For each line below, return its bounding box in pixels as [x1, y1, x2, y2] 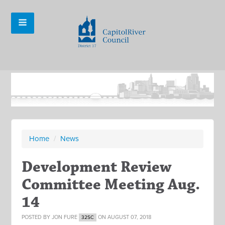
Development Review [22, 157, 172, 177]
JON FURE [52, 214, 78, 221]
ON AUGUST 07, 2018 [96, 214, 152, 221]
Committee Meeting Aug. [22, 175, 200, 195]
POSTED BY [22, 214, 52, 221]
